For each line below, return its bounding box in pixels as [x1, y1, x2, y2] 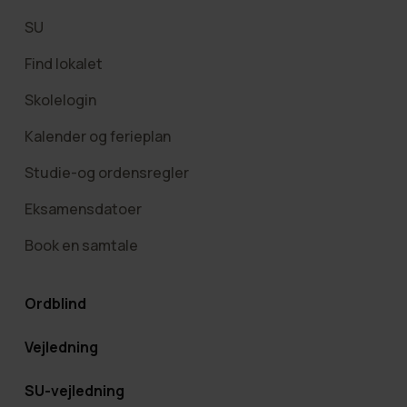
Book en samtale [24, 234, 138, 255]
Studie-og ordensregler [24, 162, 189, 183]
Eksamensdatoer [24, 198, 142, 219]
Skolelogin [24, 89, 96, 110]
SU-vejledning [24, 380, 124, 401]
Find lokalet [24, 53, 103, 74]
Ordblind [24, 293, 86, 313]
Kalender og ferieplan [24, 125, 171, 146]
